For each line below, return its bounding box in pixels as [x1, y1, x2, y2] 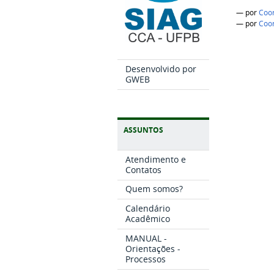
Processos [125, 253, 166, 265]
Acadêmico [125, 213, 171, 225]
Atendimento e [125, 153, 187, 165]
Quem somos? [125, 183, 183, 195]
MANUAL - [125, 232, 168, 244]
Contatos [125, 163, 162, 176]
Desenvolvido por [125, 62, 197, 75]
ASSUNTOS [124, 124, 163, 135]
